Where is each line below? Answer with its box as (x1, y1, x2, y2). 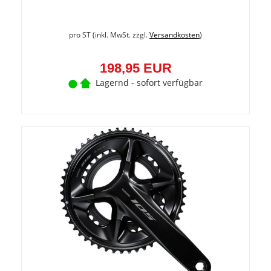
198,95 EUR (99, 60, 172, 76)
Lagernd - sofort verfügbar (96, 77, 203, 88)
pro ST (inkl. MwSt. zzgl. (69, 30, 149, 40)
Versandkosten (149, 30, 200, 40)
